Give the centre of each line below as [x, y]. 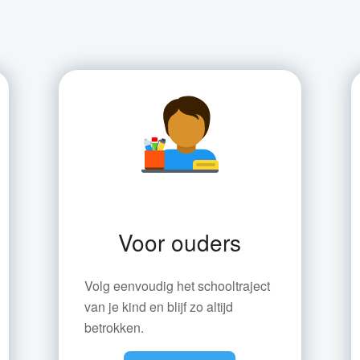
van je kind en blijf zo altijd [158, 306]
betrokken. [114, 327]
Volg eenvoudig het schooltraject [177, 285]
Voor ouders [180, 242]
